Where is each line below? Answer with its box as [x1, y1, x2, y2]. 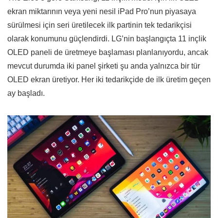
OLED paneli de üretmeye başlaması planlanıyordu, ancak [7, 48, 208, 57]
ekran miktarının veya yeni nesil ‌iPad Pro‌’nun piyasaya [7, 7, 196, 16]
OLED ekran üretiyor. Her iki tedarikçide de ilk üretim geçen [7, 75, 211, 84]
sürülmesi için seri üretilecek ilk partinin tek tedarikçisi [7, 21, 192, 30]
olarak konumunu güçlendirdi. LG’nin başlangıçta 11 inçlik [7, 35, 206, 43]
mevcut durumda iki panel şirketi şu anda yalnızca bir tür [7, 62, 200, 71]
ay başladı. [7, 89, 45, 98]
